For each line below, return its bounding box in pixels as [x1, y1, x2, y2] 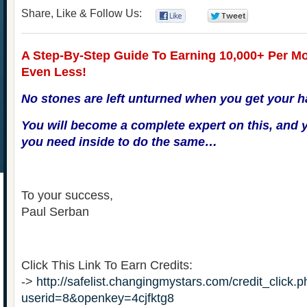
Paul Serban [21, 205, 89, 219]
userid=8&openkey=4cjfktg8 [21, 291, 174, 305]
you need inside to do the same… [21, 135, 217, 149]
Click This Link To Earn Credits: [21, 258, 193, 272]
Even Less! [21, 65, 86, 79]
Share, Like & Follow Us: [21, 8, 142, 19]
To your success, [21, 188, 113, 202]
